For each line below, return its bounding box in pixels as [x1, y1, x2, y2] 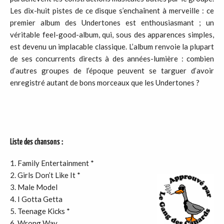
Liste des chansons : [10, 138, 63, 146]
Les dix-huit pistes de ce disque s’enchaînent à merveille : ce [10, 6, 214, 15]
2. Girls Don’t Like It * [10, 170, 80, 179]
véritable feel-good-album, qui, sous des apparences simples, [10, 30, 214, 39]
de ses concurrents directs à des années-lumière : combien [10, 54, 214, 63]
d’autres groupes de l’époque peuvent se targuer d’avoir [10, 66, 214, 75]
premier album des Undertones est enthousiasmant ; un [10, 18, 214, 27]
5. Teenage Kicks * [10, 206, 70, 215]
